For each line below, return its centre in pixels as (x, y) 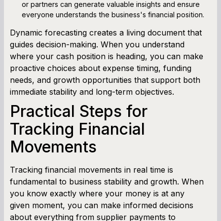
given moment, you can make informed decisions (102, 205)
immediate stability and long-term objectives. (92, 92)
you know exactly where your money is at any (97, 193)
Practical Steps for (79, 111)
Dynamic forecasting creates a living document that (106, 32)
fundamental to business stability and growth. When (107, 181)
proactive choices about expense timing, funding (101, 68)
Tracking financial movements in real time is (92, 169)
